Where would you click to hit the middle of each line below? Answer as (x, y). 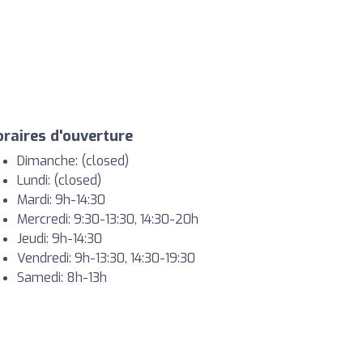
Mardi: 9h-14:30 (61, 199)
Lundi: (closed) (59, 180)
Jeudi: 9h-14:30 (60, 238)
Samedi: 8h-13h (62, 277)
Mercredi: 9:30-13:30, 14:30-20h (108, 219)
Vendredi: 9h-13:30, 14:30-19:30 (106, 258)
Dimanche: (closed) (73, 160)
